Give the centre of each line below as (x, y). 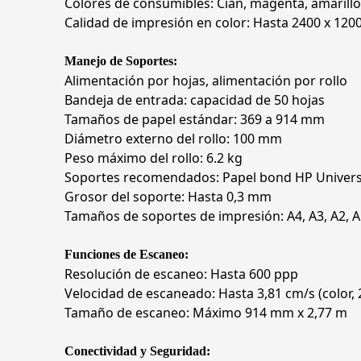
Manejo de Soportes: (121, 61)
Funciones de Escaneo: (127, 254)
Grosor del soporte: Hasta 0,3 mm (168, 197)
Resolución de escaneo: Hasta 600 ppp (181, 274)
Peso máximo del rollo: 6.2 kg (154, 158)
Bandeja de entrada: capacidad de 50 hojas (195, 100)
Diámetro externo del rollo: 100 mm (173, 139)
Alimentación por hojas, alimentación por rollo (206, 81)
